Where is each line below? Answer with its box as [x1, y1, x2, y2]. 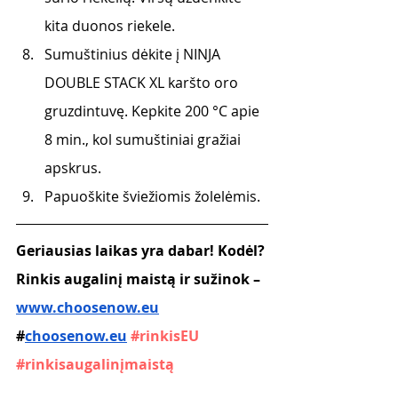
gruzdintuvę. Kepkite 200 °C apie [44, 101, 263, 121]
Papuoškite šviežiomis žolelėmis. [44, 187, 260, 206]
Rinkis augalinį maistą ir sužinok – [16, 269, 264, 289]
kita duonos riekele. [44, 16, 175, 36]
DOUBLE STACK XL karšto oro [44, 73, 242, 92]
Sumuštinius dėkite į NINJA [44, 44, 224, 64]
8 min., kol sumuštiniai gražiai [44, 130, 244, 149]
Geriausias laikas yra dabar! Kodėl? [16, 241, 268, 260]
